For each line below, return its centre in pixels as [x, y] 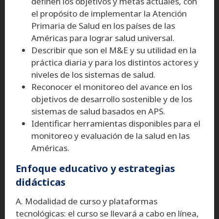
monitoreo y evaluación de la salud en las [110, 135]
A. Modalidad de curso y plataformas [87, 201]
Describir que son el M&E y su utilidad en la [114, 50]
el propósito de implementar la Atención [109, 13]
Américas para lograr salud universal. [103, 38]
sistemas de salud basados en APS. [98, 111]
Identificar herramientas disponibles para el [116, 123]
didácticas [41, 182]
